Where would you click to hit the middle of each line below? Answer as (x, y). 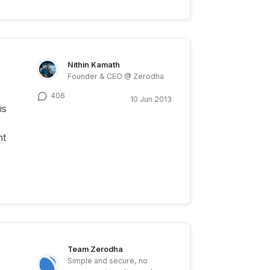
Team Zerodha (96, 249)
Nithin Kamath (94, 64)
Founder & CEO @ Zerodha (116, 76)
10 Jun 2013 (151, 99)
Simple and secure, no (108, 260)
